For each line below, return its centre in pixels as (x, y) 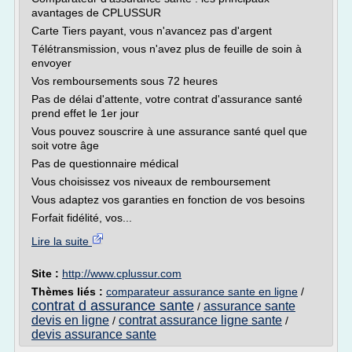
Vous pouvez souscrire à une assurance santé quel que (169, 131)
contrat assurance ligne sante (200, 320)
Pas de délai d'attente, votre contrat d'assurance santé (167, 99)
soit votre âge (65, 145)
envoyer (51, 63)
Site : (47, 273)
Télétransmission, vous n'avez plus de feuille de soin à (167, 49)
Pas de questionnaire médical (105, 163)
